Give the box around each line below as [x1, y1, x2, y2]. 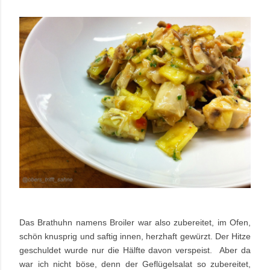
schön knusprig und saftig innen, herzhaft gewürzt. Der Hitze [19, 231, 251, 242]
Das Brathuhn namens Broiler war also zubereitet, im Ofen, [19, 218, 251, 228]
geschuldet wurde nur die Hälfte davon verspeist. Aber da [19, 245, 251, 256]
